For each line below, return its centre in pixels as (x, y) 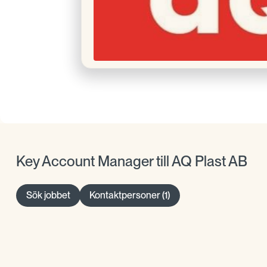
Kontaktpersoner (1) (129, 195)
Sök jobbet (48, 195)
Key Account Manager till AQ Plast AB (131, 162)
